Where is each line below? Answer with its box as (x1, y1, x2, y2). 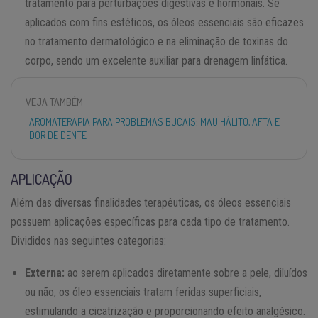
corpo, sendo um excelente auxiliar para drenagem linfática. (25, 53, 287, 67)
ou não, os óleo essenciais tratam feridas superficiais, (25, 285, 261, 299)
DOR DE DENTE (29, 128, 87, 141)
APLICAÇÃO (11, 169, 72, 188)
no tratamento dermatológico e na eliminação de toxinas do (25, 34, 288, 48)
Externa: (25, 265, 65, 280)
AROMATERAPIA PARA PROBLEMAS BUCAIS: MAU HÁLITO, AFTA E (29, 115, 280, 128)
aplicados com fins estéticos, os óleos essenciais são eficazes (25, 15, 304, 29)
